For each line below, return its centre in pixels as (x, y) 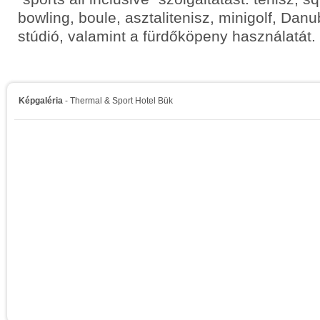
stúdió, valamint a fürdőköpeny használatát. (167, 36)
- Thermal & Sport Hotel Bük (118, 101)
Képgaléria (41, 101)
